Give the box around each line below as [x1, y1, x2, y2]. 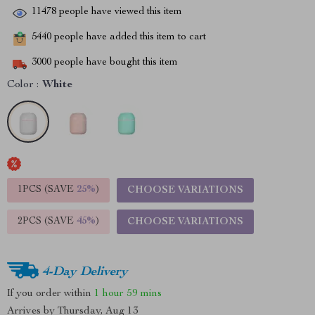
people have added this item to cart [51, 32, 206, 43]
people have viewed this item [56, 7, 182, 18]
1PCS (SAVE [18, 185, 77, 195]
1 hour [94, 288, 124, 299]
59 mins [127, 288, 162, 299]
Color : [7, 79, 39, 91]
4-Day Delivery [42, 265, 128, 278]
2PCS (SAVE [18, 217, 77, 226]
